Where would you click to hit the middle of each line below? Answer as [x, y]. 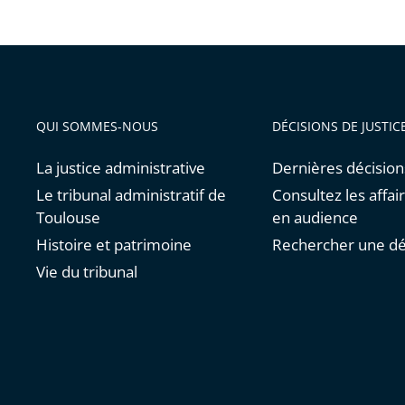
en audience [315, 218]
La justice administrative [121, 168]
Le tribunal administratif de [131, 195]
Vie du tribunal [87, 272]
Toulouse [68, 218]
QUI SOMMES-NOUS [97, 127]
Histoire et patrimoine [114, 245]
